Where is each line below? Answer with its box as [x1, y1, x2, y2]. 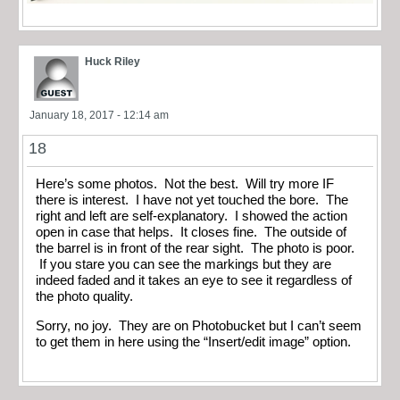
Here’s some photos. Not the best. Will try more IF [36, 177, 334, 192]
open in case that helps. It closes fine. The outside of [36, 225, 346, 240]
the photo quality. [36, 289, 133, 304]
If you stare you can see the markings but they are [36, 257, 331, 272]
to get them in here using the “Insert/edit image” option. [36, 334, 351, 349]
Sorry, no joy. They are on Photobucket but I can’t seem [36, 318, 362, 333]
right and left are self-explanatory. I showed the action [36, 209, 347, 224]
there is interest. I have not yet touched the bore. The [36, 193, 348, 208]
